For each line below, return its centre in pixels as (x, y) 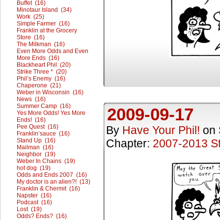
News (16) (31, 99)
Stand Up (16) (36, 140)
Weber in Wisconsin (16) (50, 92)
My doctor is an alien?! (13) (54, 182)
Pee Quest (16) (38, 127)
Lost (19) (29, 209)
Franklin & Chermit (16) (48, 189)
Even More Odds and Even (53, 51)
